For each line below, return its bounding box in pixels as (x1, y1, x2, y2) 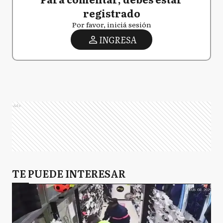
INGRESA (99, 33, 136, 46)
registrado (83, 5, 140, 20)
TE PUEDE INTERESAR (12, 166, 125, 181)
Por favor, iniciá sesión (72, 19, 151, 29)
